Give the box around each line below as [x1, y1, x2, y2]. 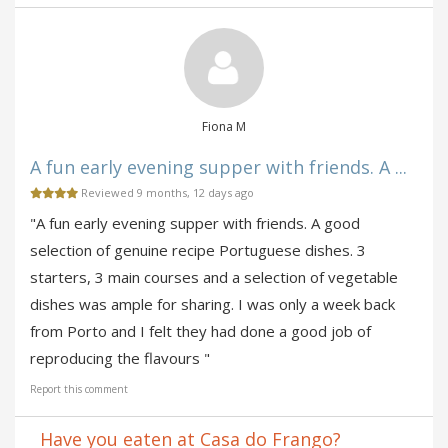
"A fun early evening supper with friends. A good [30, 213, 360, 234]
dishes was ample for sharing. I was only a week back [30, 294, 395, 315]
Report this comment [30, 382, 128, 397]
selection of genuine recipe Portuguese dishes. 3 [30, 240, 366, 261]
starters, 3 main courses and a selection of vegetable [30, 267, 398, 288]
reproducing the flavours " [30, 348, 210, 369]
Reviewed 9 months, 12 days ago [78, 185, 254, 201]
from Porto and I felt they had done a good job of [30, 321, 371, 342]
